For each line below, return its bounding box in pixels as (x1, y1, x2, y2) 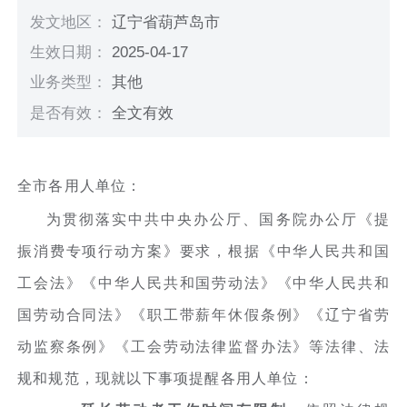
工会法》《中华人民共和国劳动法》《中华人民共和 (17, 274, 390, 291)
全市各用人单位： (17, 177, 143, 194)
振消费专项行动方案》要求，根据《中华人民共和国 (17, 243, 390, 259)
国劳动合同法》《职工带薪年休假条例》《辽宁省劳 (17, 306, 390, 323)
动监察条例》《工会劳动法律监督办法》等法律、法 (17, 338, 390, 354)
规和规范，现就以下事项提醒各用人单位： (17, 370, 314, 386)
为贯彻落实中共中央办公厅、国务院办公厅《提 (46, 211, 390, 227)
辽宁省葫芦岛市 (112, 14, 221, 32)
